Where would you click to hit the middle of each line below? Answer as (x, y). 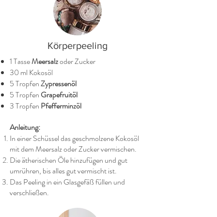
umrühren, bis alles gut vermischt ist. (63, 171)
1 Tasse (21, 61)
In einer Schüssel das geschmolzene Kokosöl (74, 138)
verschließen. (29, 193)
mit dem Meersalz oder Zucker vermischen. (73, 149)
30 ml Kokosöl (32, 72)
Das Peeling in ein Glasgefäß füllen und (67, 182)
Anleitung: (25, 127)
